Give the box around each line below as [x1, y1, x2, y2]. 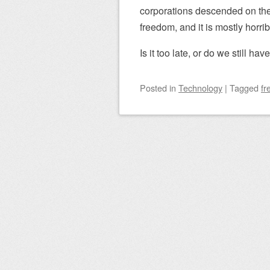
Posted [140, 81, 169, 94]
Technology [178, 81, 222, 94]
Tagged [230, 81, 261, 94]
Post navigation [119, 169, 242, 195]
